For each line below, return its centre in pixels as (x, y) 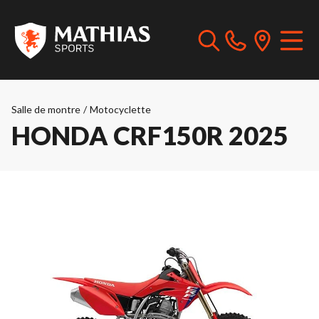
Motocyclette (120, 109)
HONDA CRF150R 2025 (150, 135)
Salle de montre (46, 109)
